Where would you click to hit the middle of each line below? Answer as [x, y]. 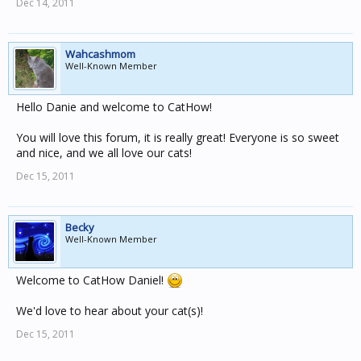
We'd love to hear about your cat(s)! [110, 311]
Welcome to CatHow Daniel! [91, 280]
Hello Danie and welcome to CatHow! [114, 107]
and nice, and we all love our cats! [104, 153]
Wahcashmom [100, 54]
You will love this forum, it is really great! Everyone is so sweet [178, 137]
